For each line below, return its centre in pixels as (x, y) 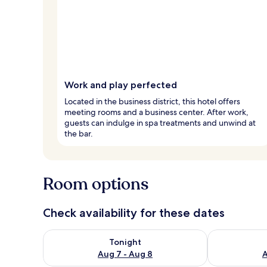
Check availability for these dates (134, 212)
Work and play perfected (121, 85)
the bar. (79, 133)
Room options (96, 184)
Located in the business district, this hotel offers (152, 101)
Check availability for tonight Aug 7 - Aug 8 (136, 235)
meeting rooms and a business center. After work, (156, 112)
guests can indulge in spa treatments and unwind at (160, 122)
